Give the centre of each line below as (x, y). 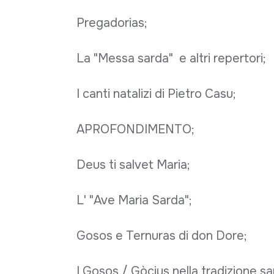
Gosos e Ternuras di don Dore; (161, 235)
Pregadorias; (112, 23)
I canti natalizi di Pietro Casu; (156, 94)
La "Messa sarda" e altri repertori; (171, 58)
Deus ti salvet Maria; (133, 165)
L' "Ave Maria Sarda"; (134, 200)
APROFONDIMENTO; (135, 129)
